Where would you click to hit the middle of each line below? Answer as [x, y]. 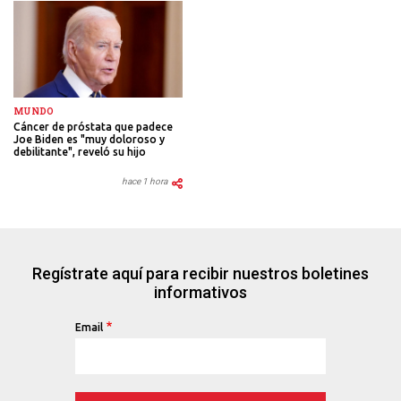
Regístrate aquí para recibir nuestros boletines [200, 274]
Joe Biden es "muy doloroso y [89, 140]
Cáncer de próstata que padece [93, 127]
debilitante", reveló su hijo [80, 152]
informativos [200, 293]
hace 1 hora [145, 182]
